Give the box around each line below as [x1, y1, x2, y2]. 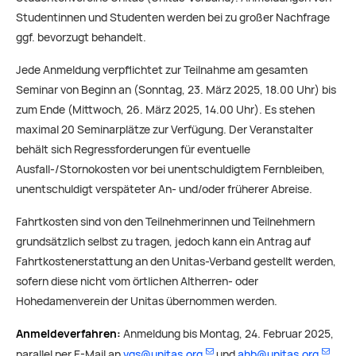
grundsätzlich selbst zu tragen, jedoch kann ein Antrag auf [16, 234, 311, 250]
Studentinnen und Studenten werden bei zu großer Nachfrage [16, 10, 330, 25]
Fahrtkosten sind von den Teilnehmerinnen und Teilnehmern [16, 215, 315, 230]
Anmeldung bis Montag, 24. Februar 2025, [123, 327, 334, 342]
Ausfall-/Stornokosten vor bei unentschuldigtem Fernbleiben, [16, 162, 325, 177]
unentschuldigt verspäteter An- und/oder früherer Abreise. [16, 182, 312, 197]
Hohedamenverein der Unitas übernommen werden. [16, 294, 277, 309]
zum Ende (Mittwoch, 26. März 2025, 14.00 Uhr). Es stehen [16, 103, 315, 118]
